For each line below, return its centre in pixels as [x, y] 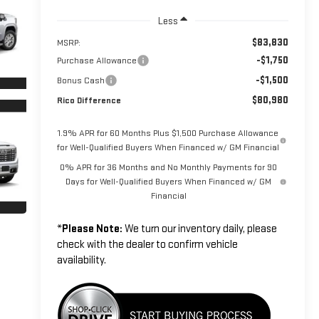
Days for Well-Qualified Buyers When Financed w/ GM [169, 181]
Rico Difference [89, 100]
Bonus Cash [80, 80]
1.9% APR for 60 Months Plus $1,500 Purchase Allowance [168, 133]
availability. [81, 260]
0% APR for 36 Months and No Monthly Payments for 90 [169, 167]
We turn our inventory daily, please [199, 229]
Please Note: [92, 229]
